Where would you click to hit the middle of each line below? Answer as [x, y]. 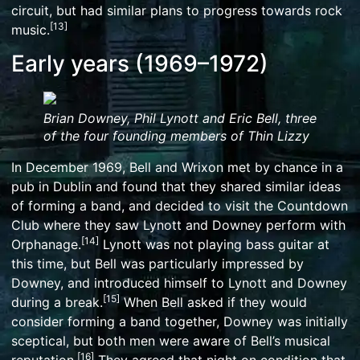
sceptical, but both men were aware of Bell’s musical [171, 341]
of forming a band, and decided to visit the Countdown [180, 206]
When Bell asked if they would [213, 303]
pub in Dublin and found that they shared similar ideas [176, 187]
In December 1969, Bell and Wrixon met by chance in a [177, 168]
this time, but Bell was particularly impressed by [157, 264]
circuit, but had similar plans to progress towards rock [177, 10]
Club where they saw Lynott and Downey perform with [178, 225]
